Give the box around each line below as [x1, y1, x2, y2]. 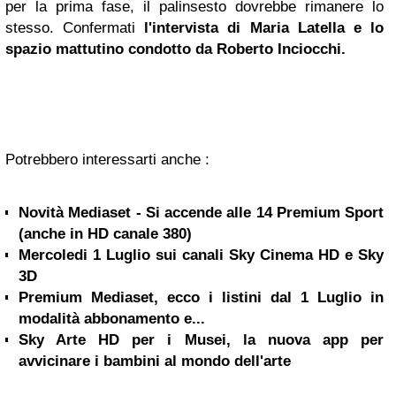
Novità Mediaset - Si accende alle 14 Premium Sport [19, 203, 384, 221]
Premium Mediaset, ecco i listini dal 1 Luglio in [19, 288, 384, 306]
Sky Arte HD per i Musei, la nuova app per [19, 331, 384, 348]
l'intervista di [144, 19, 250, 36]
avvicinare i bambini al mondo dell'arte [19, 352, 291, 369]
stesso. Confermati [5, 19, 145, 36]
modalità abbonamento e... [19, 309, 205, 327]
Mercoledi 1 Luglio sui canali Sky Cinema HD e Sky [19, 246, 384, 263]
